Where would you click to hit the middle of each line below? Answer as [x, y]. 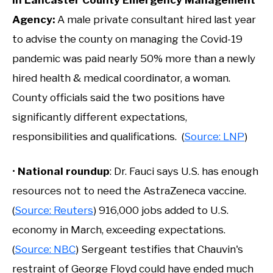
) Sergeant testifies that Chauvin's [159, 250]
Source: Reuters [54, 211]
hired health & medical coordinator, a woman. [121, 78]
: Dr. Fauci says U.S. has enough [184, 172]
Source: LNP [214, 136]
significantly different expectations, [100, 117]
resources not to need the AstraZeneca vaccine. [129, 191]
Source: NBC [45, 250]
